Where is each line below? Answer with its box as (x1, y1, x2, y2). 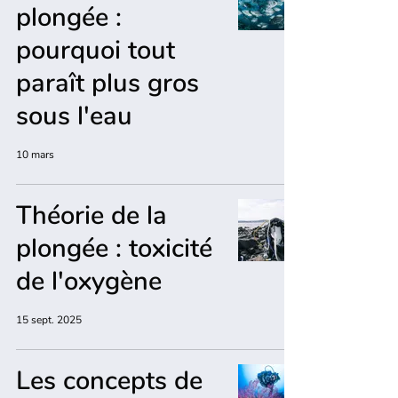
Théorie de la (16, 198, 167, 233)
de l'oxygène (16, 264, 162, 298)
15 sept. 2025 (16, 313, 82, 327)
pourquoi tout (16, 33, 175, 68)
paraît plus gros (16, 66, 199, 100)
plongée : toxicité (16, 231, 212, 266)
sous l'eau (16, 99, 132, 133)
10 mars (16, 147, 54, 162)
